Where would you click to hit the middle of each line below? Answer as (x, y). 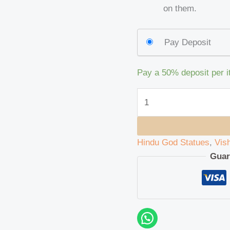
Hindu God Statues (174, 142)
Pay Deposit (188, 42)
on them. (180, 9)
